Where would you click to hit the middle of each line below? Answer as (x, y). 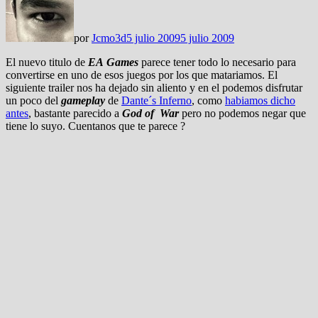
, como (208, 100)
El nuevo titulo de (47, 62)
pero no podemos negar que (242, 113)
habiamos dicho (260, 100)
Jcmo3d (109, 38)
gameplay (83, 100)
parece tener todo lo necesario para (217, 62)
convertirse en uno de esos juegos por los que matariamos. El (142, 75)
